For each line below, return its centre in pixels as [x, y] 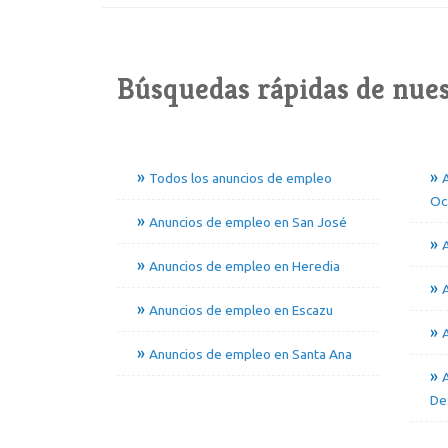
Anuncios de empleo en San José [248, 222]
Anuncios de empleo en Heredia [244, 266]
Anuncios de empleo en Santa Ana [250, 354]
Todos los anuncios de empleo [240, 178]
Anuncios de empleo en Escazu [241, 310]
